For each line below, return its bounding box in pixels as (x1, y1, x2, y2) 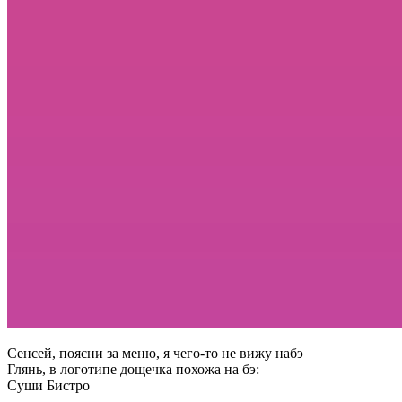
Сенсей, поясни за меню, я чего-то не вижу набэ (7, 345, 303, 361)
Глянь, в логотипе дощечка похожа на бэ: (7, 361, 259, 377)
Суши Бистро (7, 377, 90, 393)
